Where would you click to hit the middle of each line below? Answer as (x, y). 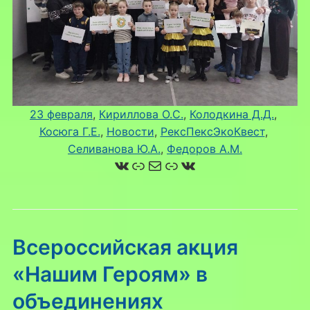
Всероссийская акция (125, 247)
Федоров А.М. (204, 148)
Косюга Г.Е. (70, 131)
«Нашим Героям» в (110, 274)
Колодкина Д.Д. (232, 114)
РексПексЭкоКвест (212, 131)
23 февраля (61, 114)
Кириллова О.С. (141, 114)
